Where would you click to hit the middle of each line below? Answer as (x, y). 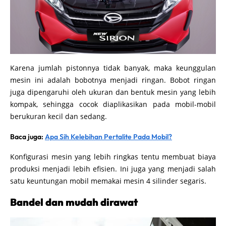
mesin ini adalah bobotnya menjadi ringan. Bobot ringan (113, 80)
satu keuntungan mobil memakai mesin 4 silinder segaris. (108, 181)
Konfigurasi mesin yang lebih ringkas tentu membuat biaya (113, 156)
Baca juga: (27, 136)
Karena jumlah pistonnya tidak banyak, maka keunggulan (113, 68)
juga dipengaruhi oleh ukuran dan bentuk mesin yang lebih (113, 92)
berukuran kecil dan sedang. (59, 116)
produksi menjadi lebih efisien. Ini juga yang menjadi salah (113, 168)
